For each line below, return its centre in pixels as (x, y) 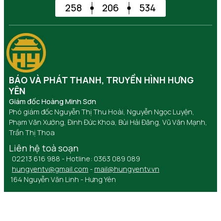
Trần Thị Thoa (32, 132)
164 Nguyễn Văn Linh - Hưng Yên (62, 179)
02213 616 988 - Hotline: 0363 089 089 (74, 158)
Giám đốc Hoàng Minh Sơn (53, 101)
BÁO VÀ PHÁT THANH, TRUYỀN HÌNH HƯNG (101, 80)
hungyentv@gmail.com (50, 169)
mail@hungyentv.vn (127, 169)
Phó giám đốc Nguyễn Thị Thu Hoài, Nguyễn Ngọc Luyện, (102, 111)
